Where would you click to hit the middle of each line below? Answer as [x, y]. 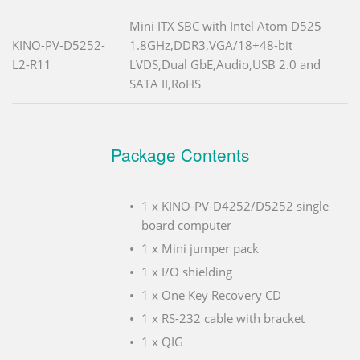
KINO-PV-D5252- [59, 45]
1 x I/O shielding [187, 272]
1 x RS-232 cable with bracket [223, 319]
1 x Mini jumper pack [200, 249]
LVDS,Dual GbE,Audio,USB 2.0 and [225, 65]
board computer [186, 225]
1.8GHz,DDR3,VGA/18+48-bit [211, 45]
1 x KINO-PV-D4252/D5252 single [235, 206]
